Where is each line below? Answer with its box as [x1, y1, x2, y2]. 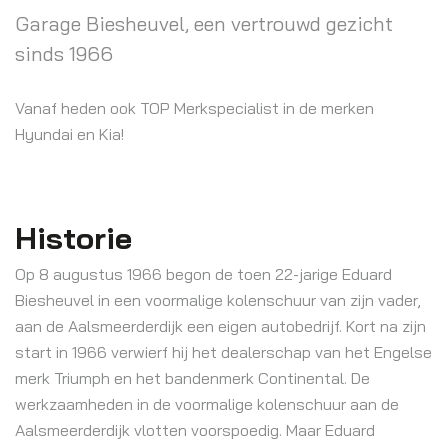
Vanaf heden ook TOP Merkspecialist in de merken [15, 98, 374, 118]
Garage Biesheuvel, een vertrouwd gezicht [15, 11, 393, 36]
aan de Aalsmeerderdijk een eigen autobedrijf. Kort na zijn [15, 316, 426, 336]
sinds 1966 [15, 41, 113, 66]
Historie [15, 219, 132, 257]
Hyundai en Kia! [15, 124, 124, 144]
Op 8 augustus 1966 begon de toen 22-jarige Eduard [15, 264, 392, 284]
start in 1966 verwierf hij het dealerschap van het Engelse [15, 342, 432, 362]
